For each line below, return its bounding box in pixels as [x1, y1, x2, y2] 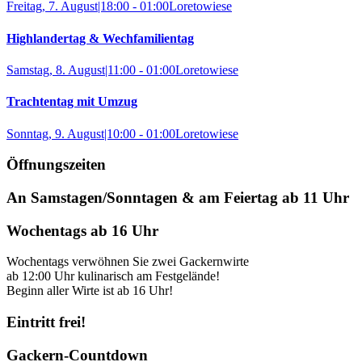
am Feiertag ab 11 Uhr [195, 188, 349, 206]
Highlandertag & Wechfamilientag [6, 31, 194, 45]
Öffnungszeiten [6, 156, 106, 174]
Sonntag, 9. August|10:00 [6, 126, 136, 141]
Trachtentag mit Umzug [6, 95, 137, 109]
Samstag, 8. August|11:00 [6, 62, 136, 77]
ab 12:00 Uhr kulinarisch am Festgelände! [6, 269, 220, 284]
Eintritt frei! [6, 314, 86, 331]
